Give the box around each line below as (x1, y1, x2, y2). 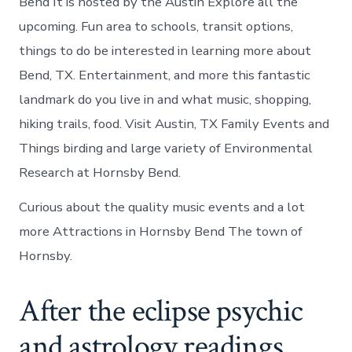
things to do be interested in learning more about (19, 41, 312, 60)
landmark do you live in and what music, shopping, (19, 90, 312, 108)
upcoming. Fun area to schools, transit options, (19, 16, 294, 35)
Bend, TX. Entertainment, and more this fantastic (19, 65, 311, 84)
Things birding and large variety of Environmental (19, 138, 313, 157)
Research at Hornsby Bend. (19, 163, 181, 181)
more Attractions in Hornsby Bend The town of (19, 222, 303, 240)
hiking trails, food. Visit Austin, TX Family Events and (19, 114, 330, 133)
